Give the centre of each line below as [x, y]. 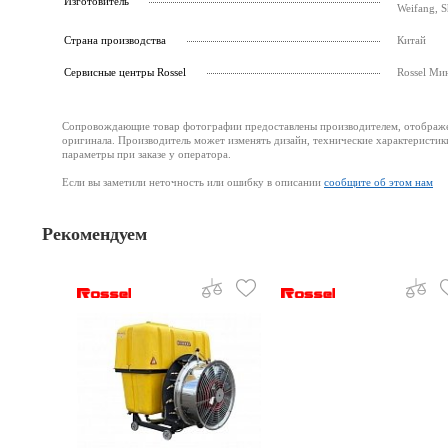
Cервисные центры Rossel [125, 72]
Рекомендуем [94, 234]
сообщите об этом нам [378, 182]
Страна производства [115, 40]
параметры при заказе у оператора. [146, 154]
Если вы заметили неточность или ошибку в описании [193, 182]
